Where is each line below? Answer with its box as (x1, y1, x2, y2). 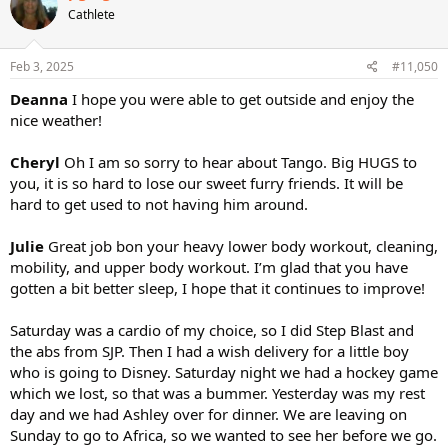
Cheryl (10, 151, 60, 172)
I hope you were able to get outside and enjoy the (68, 88, 414, 109)
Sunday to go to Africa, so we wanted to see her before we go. (10, 424, 437, 445)
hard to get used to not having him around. (10, 193, 308, 214)
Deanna (10, 88, 68, 109)
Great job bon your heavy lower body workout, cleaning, (44, 235, 438, 256)
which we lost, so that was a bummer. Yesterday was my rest (10, 382, 425, 403)
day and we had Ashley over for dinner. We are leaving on (10, 403, 407, 424)
